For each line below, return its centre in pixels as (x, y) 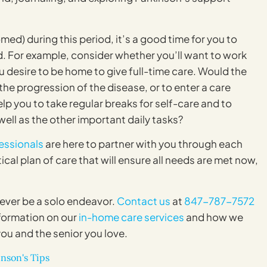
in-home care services (131, 217)
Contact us (144, 201)
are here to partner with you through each (143, 144)
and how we (214, 217)
